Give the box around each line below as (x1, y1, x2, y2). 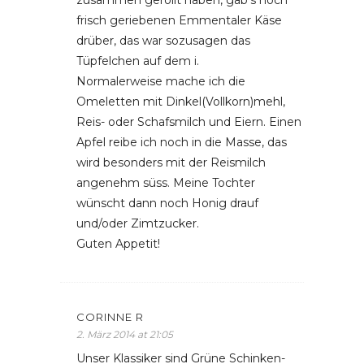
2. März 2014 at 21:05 (76, 328, 173, 340)
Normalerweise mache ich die (76, 74, 245, 89)
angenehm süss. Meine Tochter (76, 175, 255, 190)
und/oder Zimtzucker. (76, 216, 199, 231)
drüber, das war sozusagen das (76, 33, 250, 48)
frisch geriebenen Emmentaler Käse (76, 13, 282, 28)
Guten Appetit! (76, 236, 160, 251)
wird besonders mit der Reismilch (76, 155, 266, 170)
